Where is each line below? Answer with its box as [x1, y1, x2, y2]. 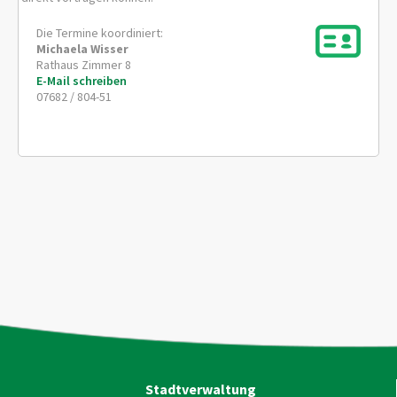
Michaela [36, 41, 88, 58]
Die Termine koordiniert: [36, 25, 163, 42]
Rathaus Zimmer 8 [36, 57, 131, 74]
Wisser [90, 41, 128, 58]
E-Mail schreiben [36, 73, 127, 90]
